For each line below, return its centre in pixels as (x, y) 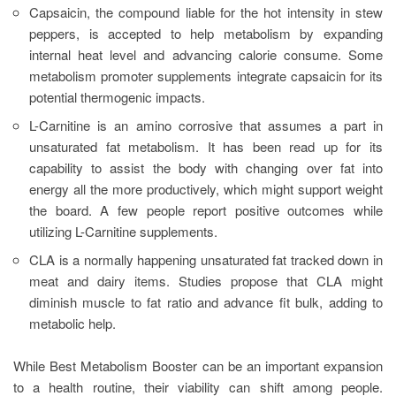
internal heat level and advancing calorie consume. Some (206, 54)
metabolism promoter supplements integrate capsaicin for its (206, 75)
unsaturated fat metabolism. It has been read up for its (206, 146)
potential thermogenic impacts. (117, 96)
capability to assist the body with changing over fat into (206, 167)
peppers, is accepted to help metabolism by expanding (206, 33)
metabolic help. (72, 323)
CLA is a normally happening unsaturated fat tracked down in (206, 259)
